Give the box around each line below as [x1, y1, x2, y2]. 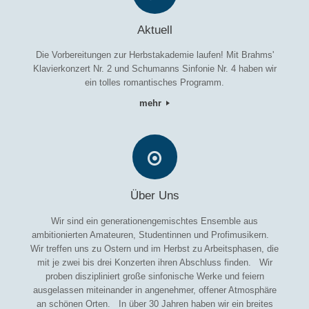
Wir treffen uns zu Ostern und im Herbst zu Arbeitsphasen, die [30, 243, 279, 254]
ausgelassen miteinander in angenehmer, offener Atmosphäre [32, 284, 277, 295]
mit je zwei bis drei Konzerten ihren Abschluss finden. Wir [37, 257, 272, 268]
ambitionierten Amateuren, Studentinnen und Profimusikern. [32, 229, 277, 240]
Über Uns [130, 189, 179, 203]
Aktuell [137, 23, 172, 37]
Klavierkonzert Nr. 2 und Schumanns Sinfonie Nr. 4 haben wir [32, 63, 277, 74]
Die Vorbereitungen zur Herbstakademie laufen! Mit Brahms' [35, 50, 274, 61]
